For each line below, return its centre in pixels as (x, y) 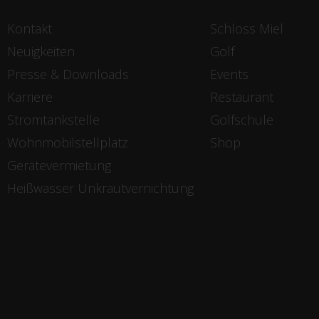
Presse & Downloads (68, 74)
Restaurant (242, 97)
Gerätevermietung (59, 166)
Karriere (30, 97)
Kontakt (30, 29)
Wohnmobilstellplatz (68, 143)
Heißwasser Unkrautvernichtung (100, 188)
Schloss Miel (247, 29)
